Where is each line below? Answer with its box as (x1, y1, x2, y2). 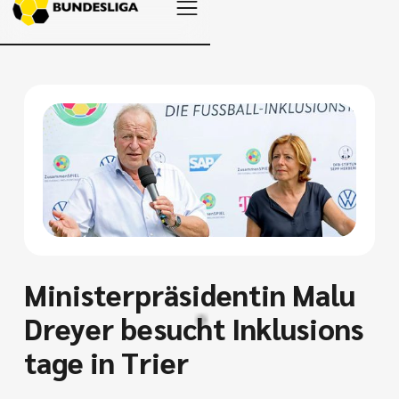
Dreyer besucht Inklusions (23, 310, 363, 346)
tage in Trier (23, 344, 189, 380)
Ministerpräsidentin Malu (23, 276, 355, 313)
